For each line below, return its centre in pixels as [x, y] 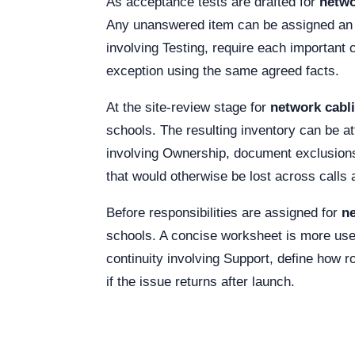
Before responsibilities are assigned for [224, 213]
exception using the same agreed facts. [223, 71]
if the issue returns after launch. [200, 282]
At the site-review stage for [188, 107]
